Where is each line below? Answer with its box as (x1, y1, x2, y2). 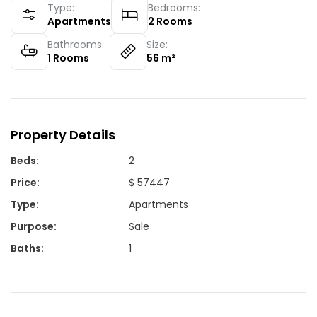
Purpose (11, 219, 54, 234)
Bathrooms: (47, 37, 104, 52)
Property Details (11, 125, 115, 144)
